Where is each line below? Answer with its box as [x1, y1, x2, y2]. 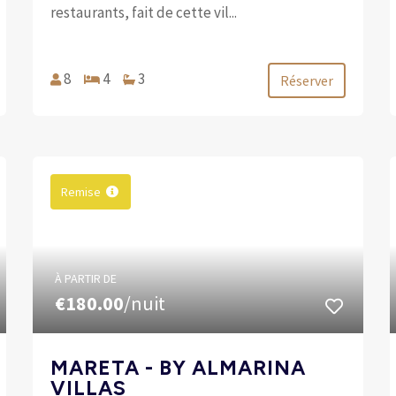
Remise [61, 183, 102, 200]
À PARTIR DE [55, 270, 118, 286]
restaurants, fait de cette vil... [50, 2, 238, 22]
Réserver [279, 71, 333, 89]
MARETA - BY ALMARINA [50, 354, 307, 380]
